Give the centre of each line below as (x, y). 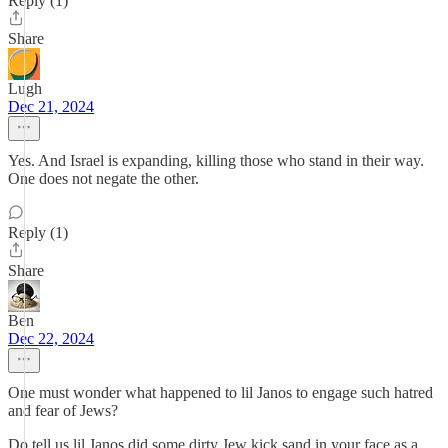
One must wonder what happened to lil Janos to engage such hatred (220, 392)
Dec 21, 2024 (51, 106)
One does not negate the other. (103, 178)
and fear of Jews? (63, 410)
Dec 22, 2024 (51, 338)
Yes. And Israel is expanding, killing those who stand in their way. (216, 160)
